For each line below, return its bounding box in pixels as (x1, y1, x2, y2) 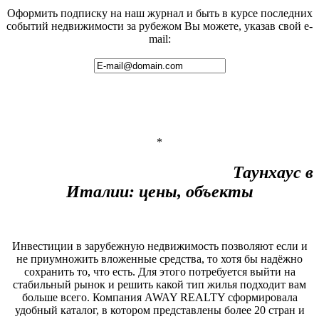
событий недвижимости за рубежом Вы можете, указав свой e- (6, 20, 313, 33)
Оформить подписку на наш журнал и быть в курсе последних (6, 7, 313, 20)
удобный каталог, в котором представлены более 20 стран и (14, 303, 305, 316)
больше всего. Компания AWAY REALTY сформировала (21, 291, 298, 303)
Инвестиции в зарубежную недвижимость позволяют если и (11, 239, 308, 252)
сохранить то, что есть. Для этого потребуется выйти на (23, 265, 296, 278)
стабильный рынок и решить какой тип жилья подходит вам (13, 278, 306, 291)
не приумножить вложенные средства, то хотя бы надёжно (16, 252, 303, 265)
